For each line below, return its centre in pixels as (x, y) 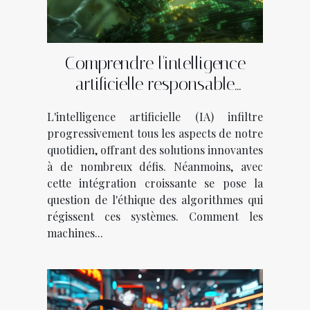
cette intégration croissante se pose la (155, 183)
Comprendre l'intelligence (155, 64)
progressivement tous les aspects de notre (155, 134)
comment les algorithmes (155, 105)
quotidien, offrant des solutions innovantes (155, 150)
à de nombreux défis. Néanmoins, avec (155, 167)
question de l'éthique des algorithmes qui (155, 200)
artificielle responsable (155, 84)
